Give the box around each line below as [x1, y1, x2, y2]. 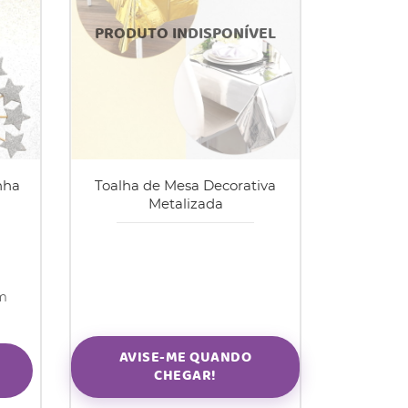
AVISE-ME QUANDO [118, 346, 252, 370]
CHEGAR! [154, 364, 217, 388]
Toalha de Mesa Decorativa [95, 179, 276, 194]
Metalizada [148, 198, 223, 212]
